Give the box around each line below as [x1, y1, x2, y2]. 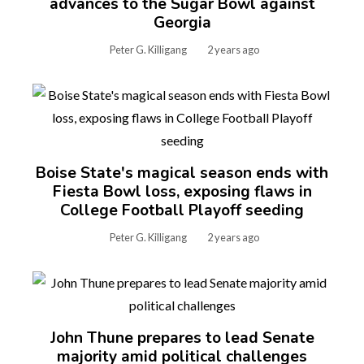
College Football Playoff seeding [60, 200, 304, 221]
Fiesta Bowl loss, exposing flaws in [52, 181, 312, 202]
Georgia [153, 12, 211, 33]
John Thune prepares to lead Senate [50, 327, 314, 349]
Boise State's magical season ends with [36, 162, 328, 184]
